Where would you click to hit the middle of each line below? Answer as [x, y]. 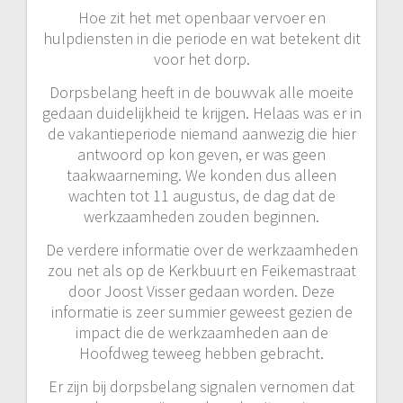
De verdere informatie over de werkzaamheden [201, 249]
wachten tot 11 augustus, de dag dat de [201, 195]
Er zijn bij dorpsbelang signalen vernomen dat [201, 386]
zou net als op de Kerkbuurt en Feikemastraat [201, 270]
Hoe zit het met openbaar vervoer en [201, 17]
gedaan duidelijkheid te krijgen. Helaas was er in [201, 112]
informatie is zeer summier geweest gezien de [201, 311]
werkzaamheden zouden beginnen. [201, 216]
